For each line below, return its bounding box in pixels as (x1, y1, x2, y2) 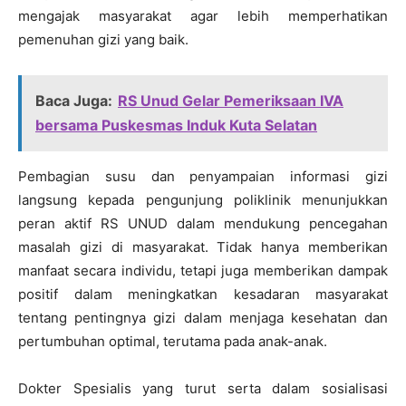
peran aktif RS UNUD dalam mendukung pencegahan (18, 214, 388, 232)
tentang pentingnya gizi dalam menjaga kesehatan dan (18, 308, 388, 326)
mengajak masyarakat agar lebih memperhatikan (18, 6, 388, 24)
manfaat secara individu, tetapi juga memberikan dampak (18, 261, 388, 279)
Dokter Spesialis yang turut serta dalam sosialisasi (18, 379, 388, 397)
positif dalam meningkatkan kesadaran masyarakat (18, 285, 388, 303)
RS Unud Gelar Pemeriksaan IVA (118, 91, 343, 110)
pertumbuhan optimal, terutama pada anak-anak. (18, 332, 327, 350)
